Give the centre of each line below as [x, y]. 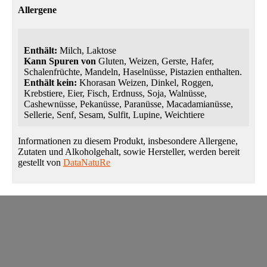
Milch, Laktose [87, 50]
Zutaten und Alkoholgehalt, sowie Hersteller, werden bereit [129, 151]
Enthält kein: [50, 82]
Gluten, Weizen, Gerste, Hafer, [155, 61]
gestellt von [41, 162]
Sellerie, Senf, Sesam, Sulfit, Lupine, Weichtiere [114, 114]
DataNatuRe [87, 162]
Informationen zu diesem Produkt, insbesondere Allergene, [128, 141]
